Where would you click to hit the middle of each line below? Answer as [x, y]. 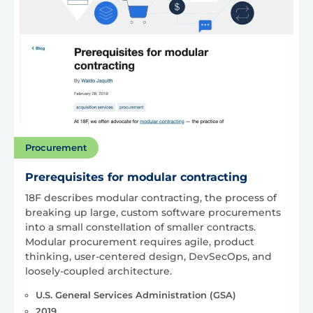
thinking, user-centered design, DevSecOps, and [148, 257]
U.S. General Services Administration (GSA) [136, 295]
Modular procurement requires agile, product [140, 242]
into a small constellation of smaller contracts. [140, 227]
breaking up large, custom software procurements [153, 213]
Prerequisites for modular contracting [136, 177]
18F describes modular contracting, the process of [151, 198]
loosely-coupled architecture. [99, 271]
